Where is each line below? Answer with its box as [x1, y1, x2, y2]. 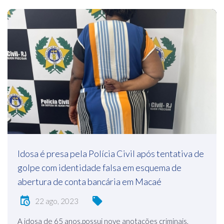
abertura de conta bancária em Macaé [17, 176, 161, 187]
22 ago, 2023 [35, 196, 78, 205]
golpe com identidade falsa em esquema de [17, 162, 181, 173]
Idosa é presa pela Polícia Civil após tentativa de [17, 148, 204, 159]
